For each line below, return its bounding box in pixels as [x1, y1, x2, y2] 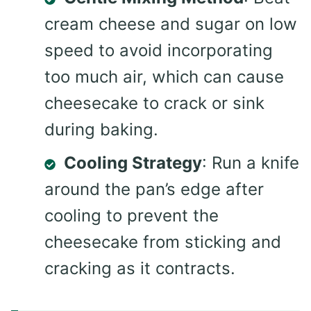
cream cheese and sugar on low [44, 14, 297, 35]
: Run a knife [202, 153, 299, 174]
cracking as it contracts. [44, 258, 235, 279]
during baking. [44, 119, 158, 140]
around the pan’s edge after [44, 179, 264, 200]
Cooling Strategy [64, 153, 202, 174]
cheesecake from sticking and [44, 232, 281, 253]
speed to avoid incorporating [44, 40, 273, 61]
